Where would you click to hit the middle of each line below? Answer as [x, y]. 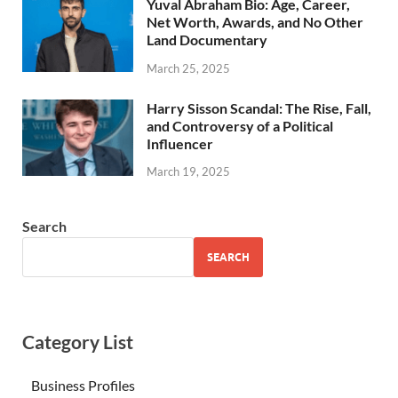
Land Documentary [207, 39]
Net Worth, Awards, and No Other [255, 21]
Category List [78, 342]
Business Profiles [83, 386]
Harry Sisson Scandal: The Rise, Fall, [259, 107]
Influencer [180, 143]
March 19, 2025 [188, 172]
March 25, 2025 [188, 68]
